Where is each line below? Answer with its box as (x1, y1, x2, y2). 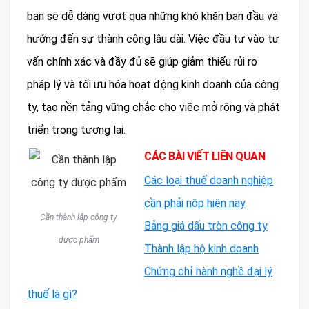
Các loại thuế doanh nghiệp (144, 173, 273, 187)
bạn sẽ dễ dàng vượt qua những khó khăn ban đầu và (27, 9, 278, 23)
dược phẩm (58, 235, 99, 245)
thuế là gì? (27, 287, 77, 301)
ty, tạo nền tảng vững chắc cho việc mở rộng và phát (27, 100, 280, 114)
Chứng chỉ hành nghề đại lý (144, 264, 272, 278)
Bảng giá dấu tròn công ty (144, 219, 268, 232)
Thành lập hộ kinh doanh (144, 241, 259, 255)
